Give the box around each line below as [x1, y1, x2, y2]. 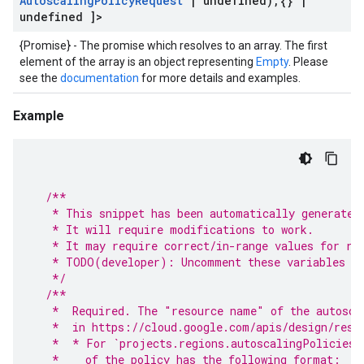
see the [19, 71, 60, 84]
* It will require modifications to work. [32, 222, 314, 237]
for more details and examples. [139, 71, 301, 84]
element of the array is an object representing [19, 55, 256, 68]
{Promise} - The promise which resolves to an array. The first [19, 39, 327, 52]
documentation [60, 71, 139, 84]
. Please [288, 55, 328, 68]
